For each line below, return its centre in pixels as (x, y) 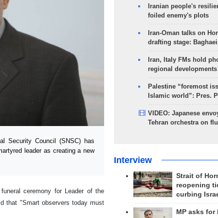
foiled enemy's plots (178, 15)
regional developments (182, 69)
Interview (133, 160)
